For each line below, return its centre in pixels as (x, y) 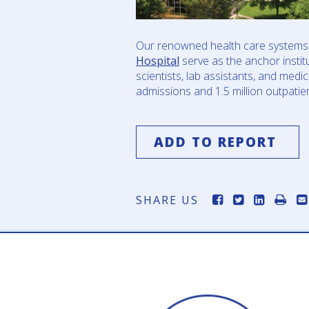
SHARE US (167, 200)
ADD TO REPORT (215, 142)
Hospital (158, 61)
